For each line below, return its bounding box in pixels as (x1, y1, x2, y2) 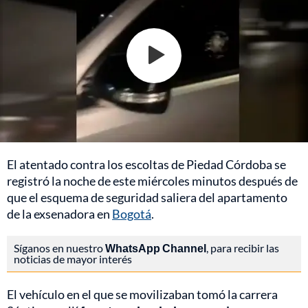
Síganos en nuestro (14, 241, 105, 254)
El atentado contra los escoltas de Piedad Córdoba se (7, 156, 286, 172)
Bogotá (112, 206, 151, 221)
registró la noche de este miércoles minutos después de (7, 173, 298, 188)
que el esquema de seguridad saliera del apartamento (7, 189, 287, 205)
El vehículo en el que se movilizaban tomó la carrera (7, 286, 278, 302)
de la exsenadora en (7, 206, 112, 221)
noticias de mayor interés (14, 252, 132, 265)
